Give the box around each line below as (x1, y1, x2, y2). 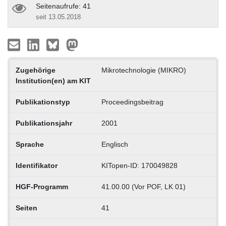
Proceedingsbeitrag (101, 97, 163, 106)
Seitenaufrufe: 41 (36, 2, 91, 10)
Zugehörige (15, 66, 55, 74)
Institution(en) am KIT (15, 76, 91, 85)
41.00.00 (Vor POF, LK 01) (101, 182, 186, 191)
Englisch (101, 140, 128, 148)
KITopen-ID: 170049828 (101, 161, 178, 169)
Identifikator (15, 161, 58, 169)
